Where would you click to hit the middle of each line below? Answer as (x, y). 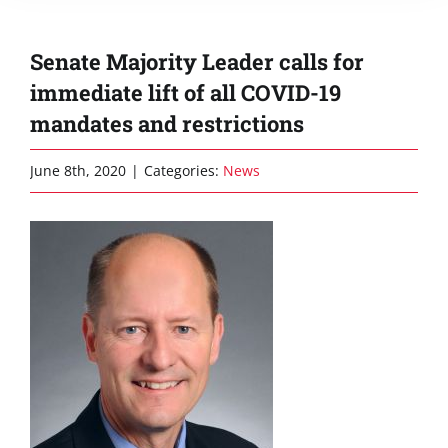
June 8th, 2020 (78, 170)
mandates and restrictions (167, 123)
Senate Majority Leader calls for (197, 61)
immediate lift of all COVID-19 (185, 92)
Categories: (183, 170)
